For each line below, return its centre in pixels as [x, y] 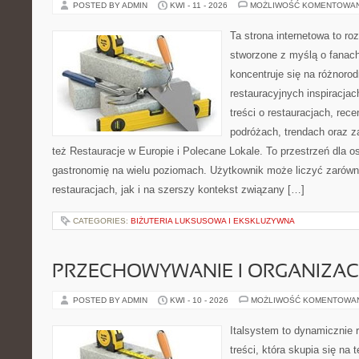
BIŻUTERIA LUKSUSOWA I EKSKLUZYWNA [213, 221]
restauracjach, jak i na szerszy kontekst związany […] [178, 190]
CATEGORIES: [102, 221]
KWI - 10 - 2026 [199, 300]
